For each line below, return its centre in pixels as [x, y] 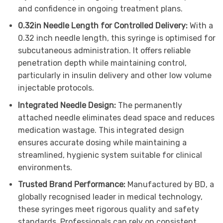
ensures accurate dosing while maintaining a [102, 142]
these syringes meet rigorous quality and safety [108, 210]
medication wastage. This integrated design [101, 130]
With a [201, 26]
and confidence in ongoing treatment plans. [100, 8]
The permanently [150, 105]
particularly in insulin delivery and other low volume [114, 76]
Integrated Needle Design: [68, 105]
